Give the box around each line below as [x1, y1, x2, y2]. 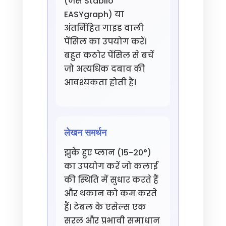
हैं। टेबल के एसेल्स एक [64, 201, 146, 213]
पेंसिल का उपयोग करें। [64, 36, 147, 47]
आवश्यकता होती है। [64, 77, 136, 88]
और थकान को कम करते [64, 188, 157, 199]
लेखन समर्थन [64, 127, 106, 138]
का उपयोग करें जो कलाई [64, 160, 158, 172]
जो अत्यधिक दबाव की [64, 63, 145, 75]
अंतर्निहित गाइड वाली [64, 22, 144, 34]
